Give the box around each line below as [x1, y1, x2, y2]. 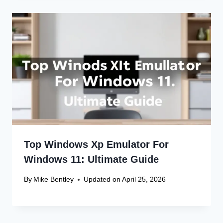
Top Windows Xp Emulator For [24, 138, 169, 150]
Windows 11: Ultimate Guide [24, 153, 159, 165]
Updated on [84, 175, 121, 184]
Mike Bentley [33, 175, 74, 184]
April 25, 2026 [122, 175, 166, 184]
